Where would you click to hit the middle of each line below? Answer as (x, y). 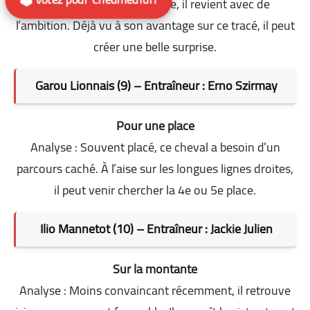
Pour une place (155, 125)
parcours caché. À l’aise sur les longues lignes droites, (155, 168)
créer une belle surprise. (155, 46)
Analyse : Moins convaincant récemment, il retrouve (155, 290)
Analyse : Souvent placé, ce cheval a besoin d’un (155, 147)
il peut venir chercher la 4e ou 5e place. (155, 190)
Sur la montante (155, 268)
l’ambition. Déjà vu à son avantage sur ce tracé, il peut (155, 25)
